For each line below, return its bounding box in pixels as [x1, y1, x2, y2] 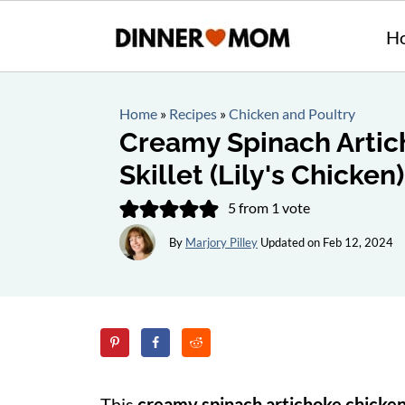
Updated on [258, 234, 323, 250]
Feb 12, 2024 [323, 234, 393, 250]
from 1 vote [236, 199, 310, 216]
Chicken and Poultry [229, 105, 355, 122]
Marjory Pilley [185, 234, 258, 250]
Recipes [169, 105, 217, 122]
